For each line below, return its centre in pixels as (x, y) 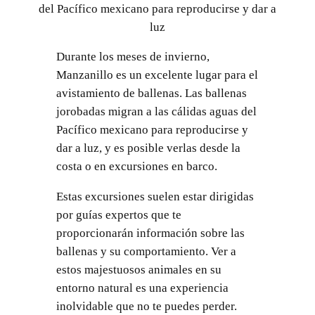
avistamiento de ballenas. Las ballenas (151, 94)
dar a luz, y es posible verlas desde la (148, 148)
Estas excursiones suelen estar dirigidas (155, 197)
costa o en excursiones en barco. (136, 167)
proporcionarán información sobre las (150, 233)
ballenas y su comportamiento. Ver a (146, 252)
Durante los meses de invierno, (133, 57)
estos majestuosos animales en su (139, 270)
